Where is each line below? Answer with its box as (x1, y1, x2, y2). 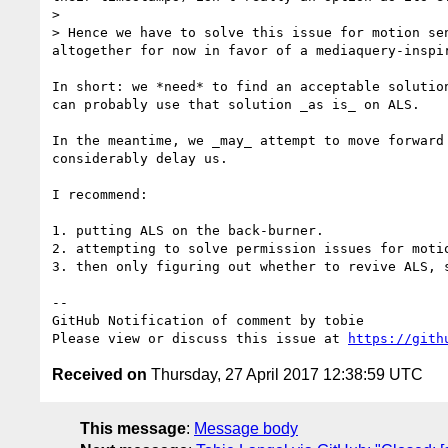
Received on (52, 365, 147, 383)
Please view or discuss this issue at (52, 330, 348, 346)
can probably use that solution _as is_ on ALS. (52, 96, 420, 112)
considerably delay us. (52, 150, 228, 166)
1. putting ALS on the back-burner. (52, 222, 324, 238)
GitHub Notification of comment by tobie (52, 312, 364, 328)
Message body (194, 419, 298, 437)
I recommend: (52, 186, 148, 202)
